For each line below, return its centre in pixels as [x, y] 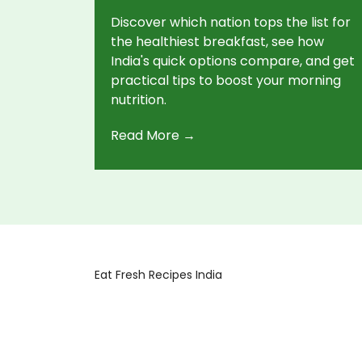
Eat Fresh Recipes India [158, 274]
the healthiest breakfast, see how [217, 41]
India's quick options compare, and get [233, 61]
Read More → [153, 135]
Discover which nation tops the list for [231, 22]
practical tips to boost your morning [226, 80]
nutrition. [139, 99]
